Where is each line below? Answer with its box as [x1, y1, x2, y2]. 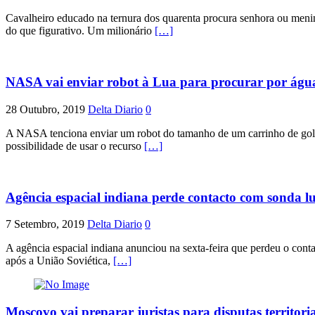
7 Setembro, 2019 [6, 218, 84, 231]
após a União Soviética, [6, 255, 113, 267]
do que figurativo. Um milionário [6, 25, 155, 37]
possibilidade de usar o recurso [6, 139, 144, 152]
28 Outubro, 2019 [6, 103, 85, 115]
